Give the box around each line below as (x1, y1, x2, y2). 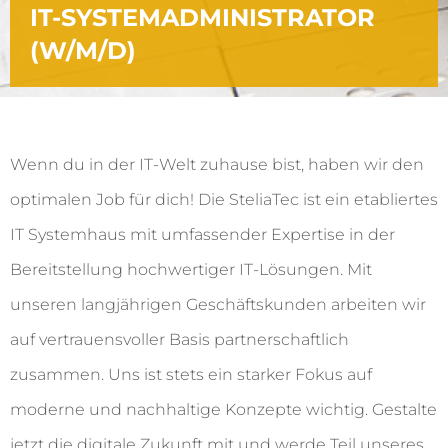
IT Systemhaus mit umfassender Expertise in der (10, 225, 395, 245)
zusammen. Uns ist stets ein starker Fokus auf (10, 365, 372, 385)
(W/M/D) (30, 36, 136, 66)
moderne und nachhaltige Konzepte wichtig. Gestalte (10, 400, 437, 420)
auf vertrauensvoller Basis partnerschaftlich (10, 330, 349, 350)
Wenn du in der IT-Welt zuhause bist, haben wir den (10, 155, 424, 175)
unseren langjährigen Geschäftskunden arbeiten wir (10, 295, 426, 315)
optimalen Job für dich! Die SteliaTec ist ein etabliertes (10, 190, 438, 210)
